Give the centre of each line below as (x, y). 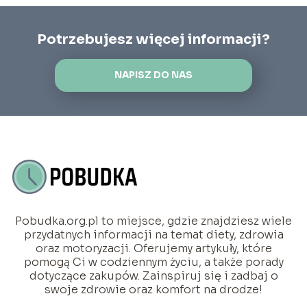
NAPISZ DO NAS (153, 75)
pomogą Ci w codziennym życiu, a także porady (153, 262)
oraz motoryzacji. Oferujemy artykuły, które (153, 249)
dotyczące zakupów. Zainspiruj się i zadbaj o (153, 276)
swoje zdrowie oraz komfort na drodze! (153, 290)
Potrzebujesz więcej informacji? (153, 39)
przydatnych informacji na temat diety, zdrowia (153, 235)
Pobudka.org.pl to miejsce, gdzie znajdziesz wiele (153, 221)
